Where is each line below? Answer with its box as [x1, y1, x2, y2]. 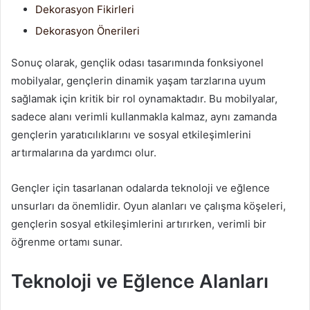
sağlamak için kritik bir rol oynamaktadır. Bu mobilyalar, [11, 92, 277, 105]
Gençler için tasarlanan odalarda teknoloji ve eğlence [11, 181, 270, 194]
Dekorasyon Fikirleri [35, 3, 134, 16]
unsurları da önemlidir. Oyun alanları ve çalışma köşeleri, [11, 199, 286, 212]
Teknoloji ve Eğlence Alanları [11, 270, 268, 293]
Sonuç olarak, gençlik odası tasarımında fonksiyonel [11, 56, 264, 69]
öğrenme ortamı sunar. [11, 235, 122, 248]
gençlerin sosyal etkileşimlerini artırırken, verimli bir [11, 217, 266, 230]
